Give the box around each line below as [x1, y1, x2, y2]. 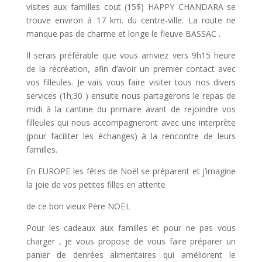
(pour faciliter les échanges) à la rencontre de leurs [26, 130, 236, 142]
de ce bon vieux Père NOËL [26, 200, 130, 212]
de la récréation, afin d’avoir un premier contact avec [26, 63, 236, 74]
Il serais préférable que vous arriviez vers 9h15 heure [26, 49, 236, 61]
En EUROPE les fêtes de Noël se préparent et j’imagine [26, 165, 236, 177]
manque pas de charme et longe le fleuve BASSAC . [26, 27, 220, 39]
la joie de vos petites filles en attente [26, 178, 166, 190]
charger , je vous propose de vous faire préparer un [26, 235, 236, 247]
